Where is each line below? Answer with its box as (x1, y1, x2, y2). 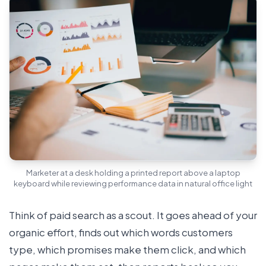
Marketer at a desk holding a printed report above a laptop (26, 167, 240, 178)
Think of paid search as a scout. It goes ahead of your (9, 208, 257, 221)
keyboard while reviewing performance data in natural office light (14, 178, 252, 188)
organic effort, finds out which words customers (9, 225, 233, 239)
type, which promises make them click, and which (9, 242, 246, 256)
